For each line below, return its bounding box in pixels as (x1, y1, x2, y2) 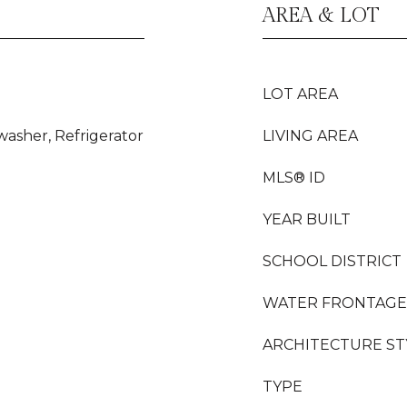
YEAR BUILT (263, 211, 351, 228)
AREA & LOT (263, 4, 380, 27)
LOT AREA (263, 85, 338, 103)
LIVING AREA (263, 127, 358, 144)
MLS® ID (263, 169, 325, 186)
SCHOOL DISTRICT (263, 253, 402, 270)
